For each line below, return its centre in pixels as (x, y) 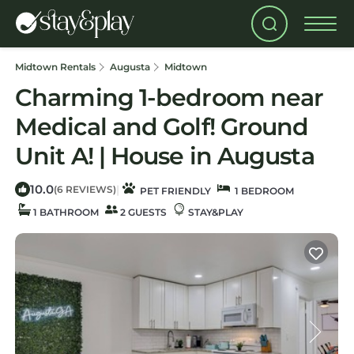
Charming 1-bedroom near (169, 98)
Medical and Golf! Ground (162, 127)
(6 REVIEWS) (85, 189)
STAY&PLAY (215, 212)
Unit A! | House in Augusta (165, 156)
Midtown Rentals (56, 67)
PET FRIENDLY (173, 191)
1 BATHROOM (65, 212)
